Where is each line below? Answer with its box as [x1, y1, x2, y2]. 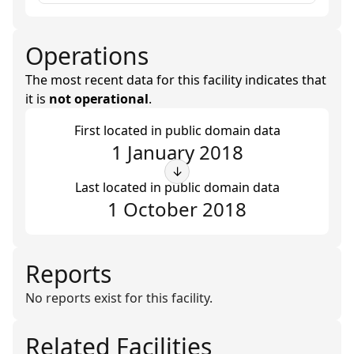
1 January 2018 [111, 139, 243, 165]
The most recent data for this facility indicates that [25, 71, 326, 88]
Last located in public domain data [74, 179, 280, 196]
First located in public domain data [73, 122, 281, 139]
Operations [25, 40, 149, 72]
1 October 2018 [107, 196, 247, 222]
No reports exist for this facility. [25, 289, 213, 307]
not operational [49, 90, 149, 107]
